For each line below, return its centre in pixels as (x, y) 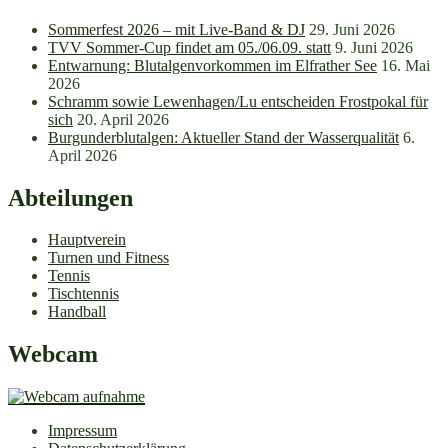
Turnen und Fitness (108, 258)
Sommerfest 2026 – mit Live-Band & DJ (176, 29)
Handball (77, 312)
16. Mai (405, 65)
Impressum (82, 431)
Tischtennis (83, 294)
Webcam (53, 354)
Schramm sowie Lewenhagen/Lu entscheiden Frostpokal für (238, 101)
